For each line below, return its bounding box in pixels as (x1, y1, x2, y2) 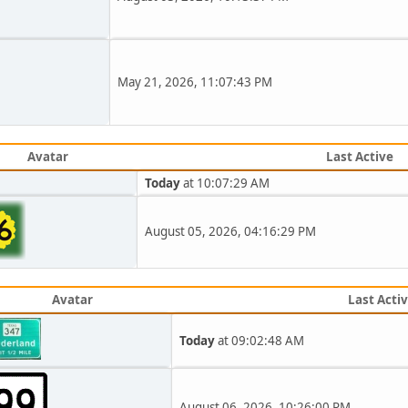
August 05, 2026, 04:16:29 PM (145, 223, 316, 240)
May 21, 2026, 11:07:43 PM (117, 74, 272, 90)
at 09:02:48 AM (215, 332, 304, 349)
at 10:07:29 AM (180, 175, 270, 191)
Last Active (326, 148, 393, 165)
